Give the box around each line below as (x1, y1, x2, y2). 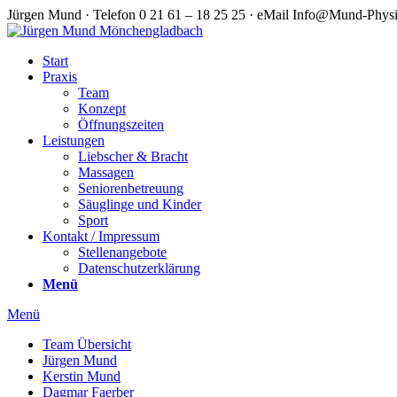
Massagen (78, 165, 134, 180)
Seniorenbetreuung (78, 181, 183, 196)
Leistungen (43, 133, 105, 148)
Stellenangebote (78, 245, 167, 260)
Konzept (78, 101, 126, 116)
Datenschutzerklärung (78, 261, 200, 276)
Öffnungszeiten (78, 117, 164, 132)
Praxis (43, 69, 77, 84)
